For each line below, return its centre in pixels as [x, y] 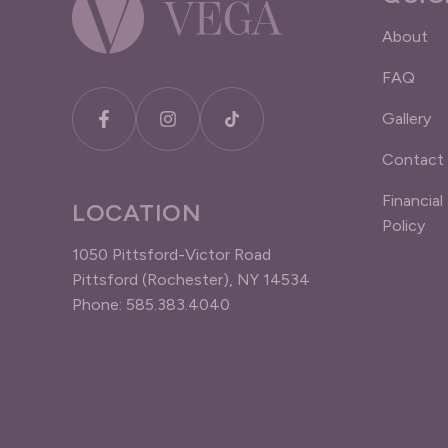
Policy [404, 225]
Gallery [407, 118]
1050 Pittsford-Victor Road [172, 254]
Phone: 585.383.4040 [151, 304]
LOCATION [137, 212]
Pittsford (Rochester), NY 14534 [191, 279]
